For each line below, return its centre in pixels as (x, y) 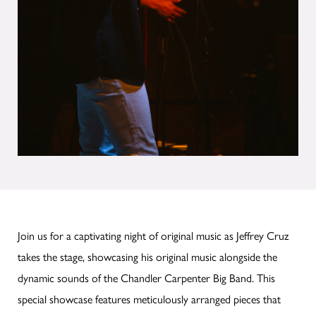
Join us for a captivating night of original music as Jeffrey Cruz (153, 236)
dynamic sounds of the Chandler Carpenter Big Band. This (146, 278)
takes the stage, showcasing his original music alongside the (147, 257)
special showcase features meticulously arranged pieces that (149, 299)
